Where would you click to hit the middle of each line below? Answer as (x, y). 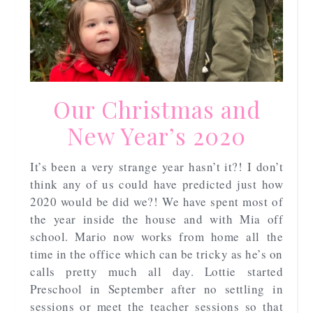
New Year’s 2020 (156, 135)
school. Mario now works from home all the (156, 236)
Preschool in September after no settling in (156, 289)
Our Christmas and (156, 109)
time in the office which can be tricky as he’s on (156, 254)
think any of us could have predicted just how (156, 184)
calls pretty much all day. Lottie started (156, 271)
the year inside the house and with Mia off (156, 219)
